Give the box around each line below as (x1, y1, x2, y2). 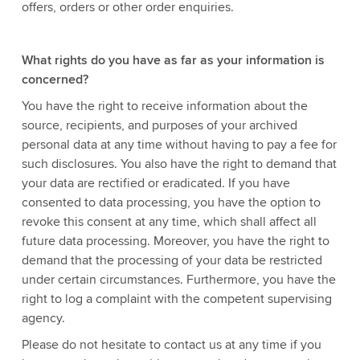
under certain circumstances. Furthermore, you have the (21, 271, 336, 288)
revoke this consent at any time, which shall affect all (21, 213, 317, 230)
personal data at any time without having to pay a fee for (21, 136, 337, 153)
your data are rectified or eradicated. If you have (21, 174, 290, 191)
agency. (21, 309, 65, 326)
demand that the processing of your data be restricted (21, 252, 322, 268)
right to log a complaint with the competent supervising (21, 290, 332, 307)
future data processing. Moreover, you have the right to (21, 232, 329, 249)
